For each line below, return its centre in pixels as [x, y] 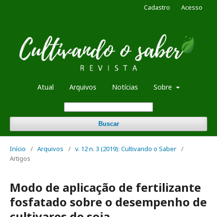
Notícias [125, 87]
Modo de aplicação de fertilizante [105, 187]
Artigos [20, 158]
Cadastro [157, 7]
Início [18, 148]
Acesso [192, 7]
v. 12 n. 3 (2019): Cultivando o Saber [126, 148]
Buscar [108, 124]
